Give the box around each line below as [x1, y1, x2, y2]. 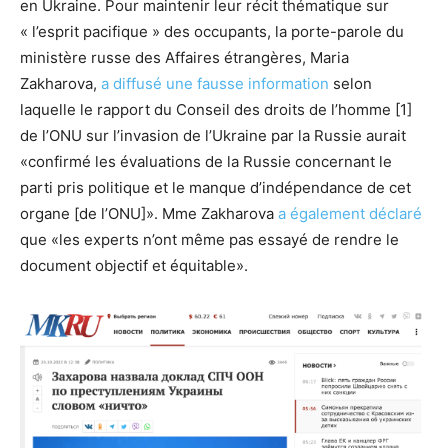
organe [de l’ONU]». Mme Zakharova [20, 204, 278, 224]
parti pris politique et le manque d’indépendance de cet [20, 178, 411, 198]
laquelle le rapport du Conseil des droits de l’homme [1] [20, 100, 412, 120]
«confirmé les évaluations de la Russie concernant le [20, 152, 392, 172]
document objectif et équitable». [20, 256, 248, 276]
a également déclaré [278, 204, 422, 224]
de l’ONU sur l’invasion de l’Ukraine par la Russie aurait [20, 126, 406, 146]
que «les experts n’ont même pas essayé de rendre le [20, 230, 399, 250]
